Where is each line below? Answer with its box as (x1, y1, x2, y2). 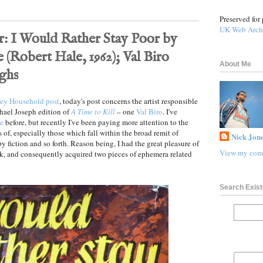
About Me (220, 59, 251, 68)
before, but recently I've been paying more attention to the (4, 117, 188, 128)
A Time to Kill (71, 106, 115, 117)
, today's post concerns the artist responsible (59, 96, 198, 107)
